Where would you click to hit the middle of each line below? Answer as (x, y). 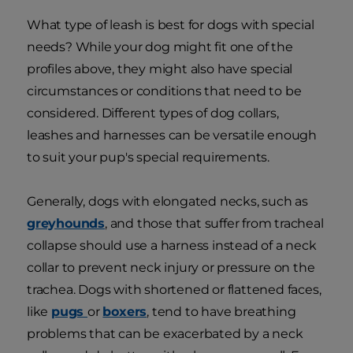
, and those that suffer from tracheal (214, 223)
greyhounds (66, 223)
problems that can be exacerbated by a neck (165, 333)
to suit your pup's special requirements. (148, 157)
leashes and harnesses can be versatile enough (172, 135)
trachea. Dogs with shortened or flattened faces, (174, 289)
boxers (125, 311)
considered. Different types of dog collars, (153, 113)
